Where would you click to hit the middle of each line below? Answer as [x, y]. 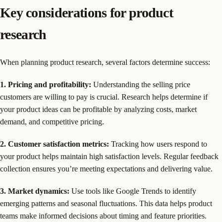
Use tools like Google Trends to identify [133, 191]
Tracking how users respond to [158, 144]
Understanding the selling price [141, 84]
